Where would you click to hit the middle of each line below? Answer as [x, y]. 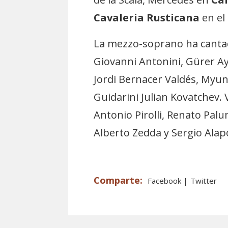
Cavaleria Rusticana [148, 18]
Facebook [166, 181]
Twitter [204, 181]
